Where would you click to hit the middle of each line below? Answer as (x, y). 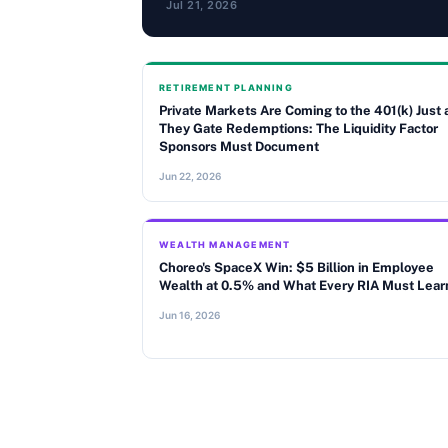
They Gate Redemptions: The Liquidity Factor (298, 128)
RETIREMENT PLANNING (226, 87)
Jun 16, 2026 (189, 315)
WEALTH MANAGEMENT (225, 244)
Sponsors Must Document (239, 146)
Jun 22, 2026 (190, 176)
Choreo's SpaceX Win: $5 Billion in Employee (296, 267)
